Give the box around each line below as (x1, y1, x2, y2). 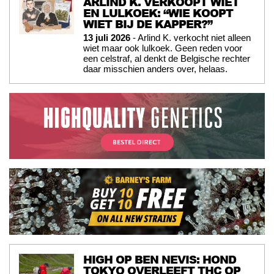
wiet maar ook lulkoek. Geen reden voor (83, 42, 242, 53)
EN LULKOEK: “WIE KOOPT (83, 4, 233, 21)
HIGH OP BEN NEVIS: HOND (83, 251, 236, 268)
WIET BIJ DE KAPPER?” (83, 15, 212, 32)
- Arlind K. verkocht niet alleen (130, 32, 251, 43)
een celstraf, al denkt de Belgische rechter (83, 53, 250, 64)
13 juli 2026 (83, 32, 130, 43)
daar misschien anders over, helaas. (83, 63, 228, 74)
